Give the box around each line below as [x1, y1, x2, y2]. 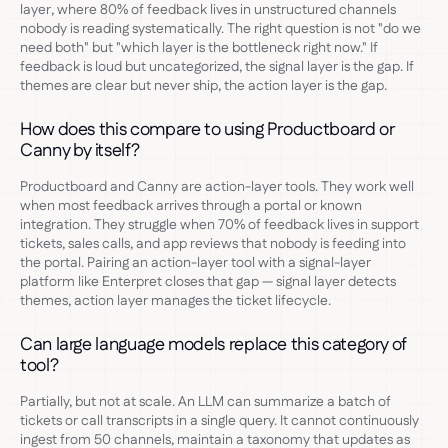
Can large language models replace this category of [20, 331, 408, 358]
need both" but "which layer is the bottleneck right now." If [20, 37, 378, 58]
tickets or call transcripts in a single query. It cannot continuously [20, 410, 419, 431]
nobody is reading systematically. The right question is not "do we [20, 18, 421, 39]
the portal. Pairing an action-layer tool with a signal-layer [20, 252, 371, 273]
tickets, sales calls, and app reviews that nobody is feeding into [20, 233, 406, 254]
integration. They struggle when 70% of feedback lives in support [20, 214, 419, 235]
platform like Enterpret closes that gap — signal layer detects [20, 271, 396, 292]
